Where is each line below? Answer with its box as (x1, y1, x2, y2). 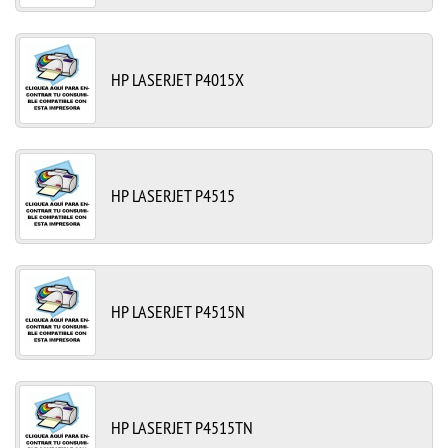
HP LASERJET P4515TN (111, 415, 253, 439)
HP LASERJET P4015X (111, 67, 244, 91)
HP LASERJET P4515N (111, 299, 245, 323)
